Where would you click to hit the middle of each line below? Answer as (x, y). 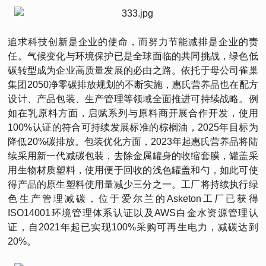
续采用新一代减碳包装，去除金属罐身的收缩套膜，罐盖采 (133, 156)
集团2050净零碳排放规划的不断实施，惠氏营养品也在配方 (133, 85)
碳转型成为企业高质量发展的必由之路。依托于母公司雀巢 (133, 70)
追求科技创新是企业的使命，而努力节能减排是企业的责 (133, 42)
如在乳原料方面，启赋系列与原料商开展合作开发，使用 (133, 113)
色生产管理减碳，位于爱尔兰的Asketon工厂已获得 (133, 199)
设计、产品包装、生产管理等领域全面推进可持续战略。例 (133, 99)
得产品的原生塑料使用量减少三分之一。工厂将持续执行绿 (133, 184)
